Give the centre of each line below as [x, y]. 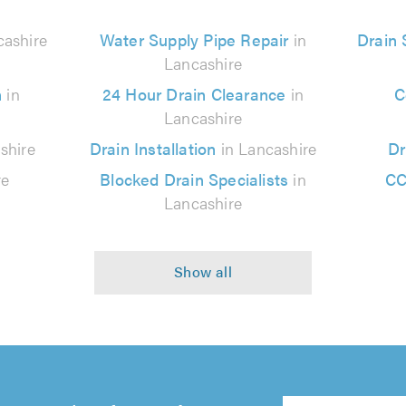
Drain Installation [153, 148]
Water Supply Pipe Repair [194, 39]
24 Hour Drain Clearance [194, 94]
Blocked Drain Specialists [194, 179]
